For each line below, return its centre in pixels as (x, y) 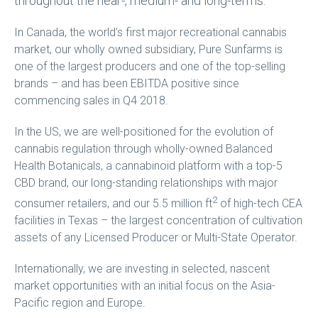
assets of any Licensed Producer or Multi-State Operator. (155, 238)
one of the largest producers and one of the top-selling (149, 66)
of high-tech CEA (259, 204)
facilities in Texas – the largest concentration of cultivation (158, 221)
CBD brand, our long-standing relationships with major (146, 183)
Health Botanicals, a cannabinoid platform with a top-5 (148, 166)
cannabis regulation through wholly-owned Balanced (143, 149)
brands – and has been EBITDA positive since (126, 83)
